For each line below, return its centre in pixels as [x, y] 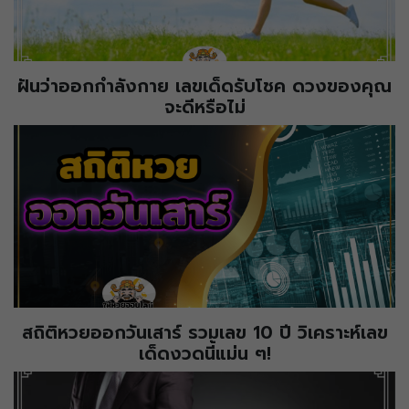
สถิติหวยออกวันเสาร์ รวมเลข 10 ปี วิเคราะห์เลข [204, 333]
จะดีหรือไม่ [204, 108]
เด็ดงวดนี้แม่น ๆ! [204, 354]
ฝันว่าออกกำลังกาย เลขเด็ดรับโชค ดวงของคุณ [204, 87]
